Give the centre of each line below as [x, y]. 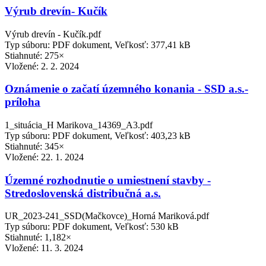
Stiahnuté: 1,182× [38, 237]
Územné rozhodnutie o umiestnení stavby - [108, 180]
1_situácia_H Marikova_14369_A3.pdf [79, 125]
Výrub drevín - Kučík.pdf [53, 34]
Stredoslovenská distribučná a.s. [83, 193]
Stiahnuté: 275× [34, 55]
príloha [23, 102]
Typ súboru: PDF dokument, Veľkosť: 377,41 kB [98, 45]
